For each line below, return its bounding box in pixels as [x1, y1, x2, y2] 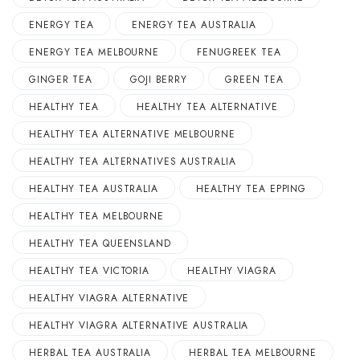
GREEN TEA [225, 72, 284, 87]
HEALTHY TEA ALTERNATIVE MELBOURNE [29, 126, 235, 141]
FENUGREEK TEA [197, 44, 281, 59]
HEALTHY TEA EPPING [195, 181, 307, 196]
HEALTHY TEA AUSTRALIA [29, 181, 158, 196]
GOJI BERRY [130, 72, 187, 87]
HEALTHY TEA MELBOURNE [29, 208, 164, 223]
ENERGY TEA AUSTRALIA [132, 17, 256, 32]
